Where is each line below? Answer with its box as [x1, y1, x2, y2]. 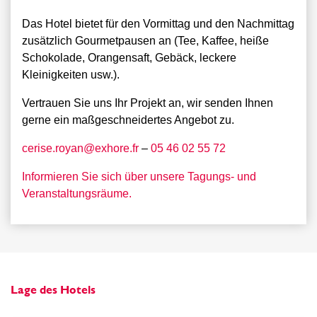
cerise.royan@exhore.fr [22, 142, 139, 154]
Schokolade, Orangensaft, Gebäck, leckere [22, 51, 236, 64]
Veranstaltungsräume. [22, 187, 132, 200]
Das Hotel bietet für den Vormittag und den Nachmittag [22, 17, 294, 30]
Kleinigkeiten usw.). [22, 68, 120, 81]
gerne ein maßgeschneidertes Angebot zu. [22, 113, 234, 126]
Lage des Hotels [11, 280, 96, 297]
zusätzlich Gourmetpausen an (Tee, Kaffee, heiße [22, 34, 269, 47]
